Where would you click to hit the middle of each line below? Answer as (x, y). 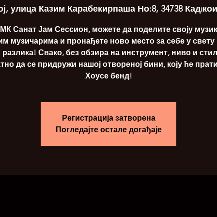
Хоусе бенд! (108, 76)
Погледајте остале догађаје (108, 130)
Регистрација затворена (108, 118)
